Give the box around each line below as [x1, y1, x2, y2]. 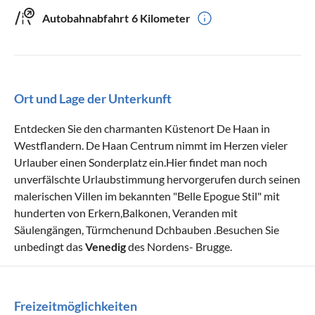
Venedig [85, 239, 126, 253]
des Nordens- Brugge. [126, 239, 232, 253]
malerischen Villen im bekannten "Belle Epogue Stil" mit [14, 188, 280, 202]
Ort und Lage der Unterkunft [14, 90, 172, 106]
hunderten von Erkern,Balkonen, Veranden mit [14, 205, 238, 219]
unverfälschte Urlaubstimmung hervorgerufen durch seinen [14, 172, 300, 186]
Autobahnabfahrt [42, 11, 129, 25]
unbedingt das [14, 239, 85, 253]
